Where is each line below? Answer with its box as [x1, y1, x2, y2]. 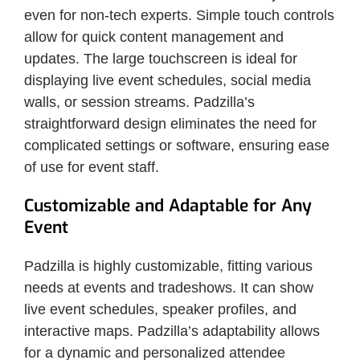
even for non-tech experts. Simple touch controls [24, 6, 334, 23]
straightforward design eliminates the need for [24, 115, 317, 132]
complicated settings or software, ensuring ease [24, 137, 329, 153]
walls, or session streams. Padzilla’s [24, 93, 255, 110]
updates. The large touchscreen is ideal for [24, 50, 297, 67]
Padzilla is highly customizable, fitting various [24, 257, 313, 274]
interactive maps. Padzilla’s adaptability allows [24, 322, 320, 339]
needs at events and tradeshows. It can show [24, 279, 313, 296]
